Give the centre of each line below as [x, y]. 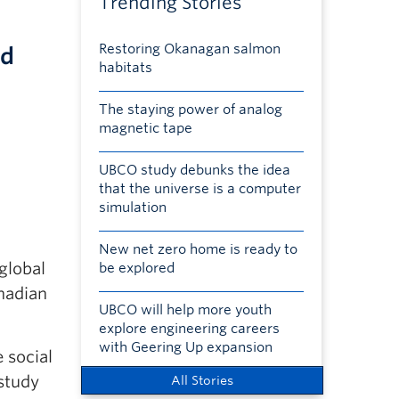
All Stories [202, 380]
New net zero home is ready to [198, 249]
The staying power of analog [190, 110]
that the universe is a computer [199, 189]
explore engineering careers [189, 329]
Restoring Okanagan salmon [189, 49]
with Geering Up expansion [185, 347]
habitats [125, 68]
